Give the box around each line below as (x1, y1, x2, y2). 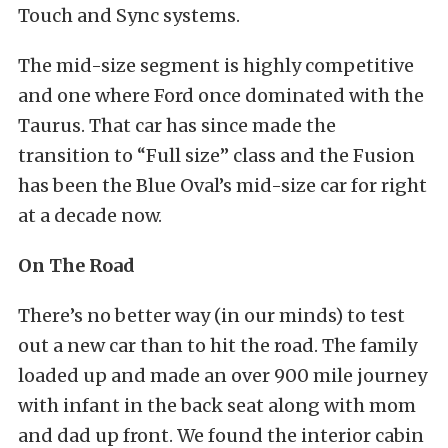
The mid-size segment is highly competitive (18, 54, 414, 77)
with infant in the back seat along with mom (18, 394, 416, 417)
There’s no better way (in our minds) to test (18, 304, 405, 327)
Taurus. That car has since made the (18, 114, 336, 137)
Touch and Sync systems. (18, 4, 240, 27)
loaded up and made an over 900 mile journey (18, 364, 427, 387)
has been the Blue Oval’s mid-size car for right (18, 174, 427, 197)
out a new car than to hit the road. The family (18, 334, 417, 357)
